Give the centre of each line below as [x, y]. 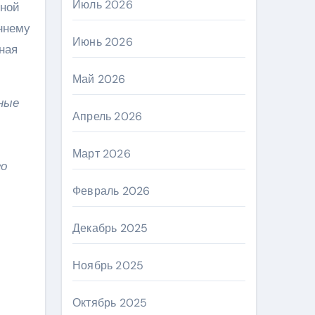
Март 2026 [102, 154]
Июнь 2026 [103, 42]
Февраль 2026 [111, 191]
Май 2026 [99, 79]
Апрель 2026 [108, 116]
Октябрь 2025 [110, 303]
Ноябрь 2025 [108, 265]
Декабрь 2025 [110, 228]
